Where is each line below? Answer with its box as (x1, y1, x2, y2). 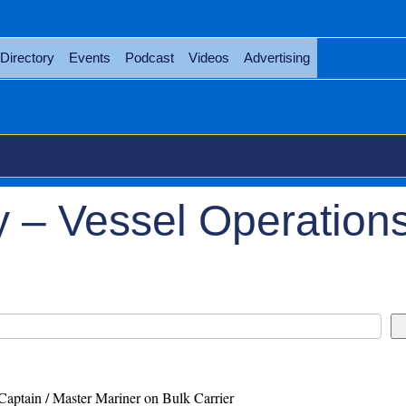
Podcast (124, 50, 174, 65)
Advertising (243, 50, 310, 65)
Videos (188, 50, 229, 65)
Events (68, 50, 111, 65)
